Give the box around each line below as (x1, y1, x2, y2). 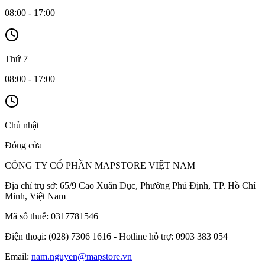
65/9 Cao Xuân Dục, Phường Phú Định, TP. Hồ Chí (60, 180, 256, 190)
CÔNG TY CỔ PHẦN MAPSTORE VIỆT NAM (5, 160, 195, 170)
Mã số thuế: (5, 211, 49, 221)
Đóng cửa (5, 140, 42, 150)
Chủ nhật (5, 119, 39, 130)
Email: (5, 251, 29, 261)
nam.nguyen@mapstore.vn (31, 251, 132, 261)
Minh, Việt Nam (5, 190, 66, 201)
